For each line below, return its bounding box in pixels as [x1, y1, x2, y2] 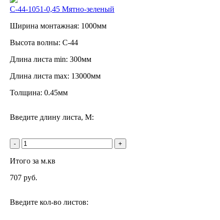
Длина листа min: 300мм [10, 55, 91, 63]
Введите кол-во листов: [10, 197, 88, 206]
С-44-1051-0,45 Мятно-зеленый [10, 4, 114, 13]
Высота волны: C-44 [10, 38, 78, 47]
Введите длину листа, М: [10, 112, 94, 121]
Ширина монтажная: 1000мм [10, 21, 107, 30]
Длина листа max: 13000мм [10, 71, 101, 80]
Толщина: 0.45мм [10, 88, 68, 97]
